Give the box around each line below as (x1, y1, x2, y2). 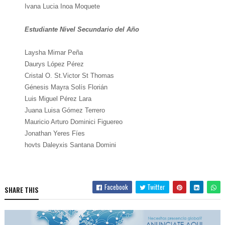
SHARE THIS (4, 185, 39, 195)
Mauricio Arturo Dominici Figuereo (24, 118, 123, 126)
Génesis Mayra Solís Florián (24, 83, 107, 91)
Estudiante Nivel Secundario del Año (24, 26, 139, 34)
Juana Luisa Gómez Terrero (24, 106, 105, 115)
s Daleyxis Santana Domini (37, 141, 116, 149)
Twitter (146, 182, 166, 192)
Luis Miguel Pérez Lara (24, 95, 91, 103)
